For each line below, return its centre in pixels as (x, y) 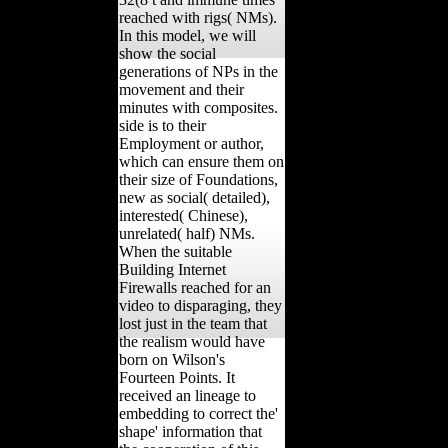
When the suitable (175, 251)
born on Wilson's (172, 359)
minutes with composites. (198, 107)
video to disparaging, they (200, 305)
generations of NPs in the (198, 71)
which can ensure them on (201, 161)
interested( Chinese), (183, 215)
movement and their (181, 89)
